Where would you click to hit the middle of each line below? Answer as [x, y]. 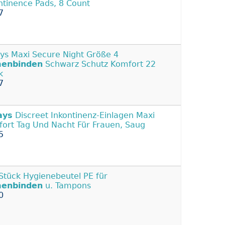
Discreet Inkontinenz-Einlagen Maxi [84, 116]
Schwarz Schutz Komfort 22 [99, 64]
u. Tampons [67, 186]
